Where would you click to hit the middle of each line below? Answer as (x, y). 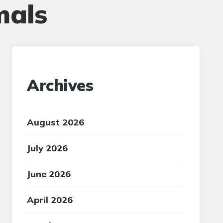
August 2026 (56, 122)
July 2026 (48, 148)
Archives (60, 85)
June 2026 (49, 174)
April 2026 (50, 200)
